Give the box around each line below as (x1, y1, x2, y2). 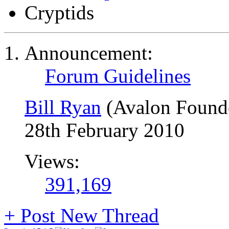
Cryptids (25, 2, 94, 24)
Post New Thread (15, 204, 159, 226)
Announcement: (25, 42, 153, 64)
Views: (25, 150, 80, 172)
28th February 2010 (25, 119, 185, 141)
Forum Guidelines (45, 65, 191, 87)
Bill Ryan (25, 96, 101, 118)
